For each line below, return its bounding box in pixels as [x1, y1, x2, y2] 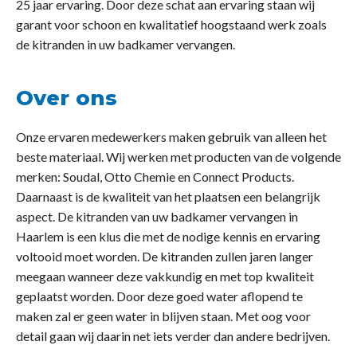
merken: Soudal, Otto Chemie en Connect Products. [16, 169, 294, 185]
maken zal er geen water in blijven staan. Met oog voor [16, 308, 311, 324]
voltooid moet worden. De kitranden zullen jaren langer [16, 249, 313, 265]
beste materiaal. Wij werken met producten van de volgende [16, 149, 341, 165]
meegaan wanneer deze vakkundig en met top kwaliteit [16, 269, 314, 284]
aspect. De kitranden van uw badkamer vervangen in [16, 209, 298, 225]
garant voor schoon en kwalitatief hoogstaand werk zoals [16, 17, 327, 33]
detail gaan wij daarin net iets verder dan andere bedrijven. [16, 328, 330, 344]
